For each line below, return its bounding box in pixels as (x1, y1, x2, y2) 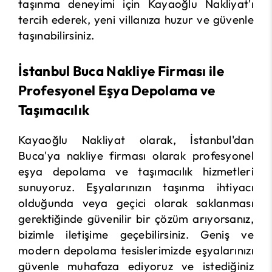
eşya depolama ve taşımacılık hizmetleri (18, 164, 254, 178)
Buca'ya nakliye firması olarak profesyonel (18, 148, 254, 163)
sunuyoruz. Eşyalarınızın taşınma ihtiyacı (18, 180, 254, 194)
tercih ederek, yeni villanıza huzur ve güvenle (18, 12, 254, 27)
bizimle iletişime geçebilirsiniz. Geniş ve (18, 227, 254, 242)
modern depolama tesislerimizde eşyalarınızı (18, 243, 254, 257)
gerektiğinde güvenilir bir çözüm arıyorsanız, (18, 211, 254, 226)
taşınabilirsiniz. (18, 28, 95, 42)
